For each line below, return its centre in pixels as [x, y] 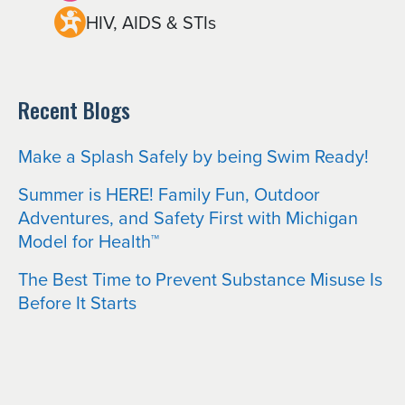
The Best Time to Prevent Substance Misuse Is [200, 279]
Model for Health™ [89, 241]
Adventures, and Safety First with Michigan [188, 218]
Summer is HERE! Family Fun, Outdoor [169, 194]
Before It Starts [77, 303]
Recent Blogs [74, 110]
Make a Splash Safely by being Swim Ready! [193, 156]
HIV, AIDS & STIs [151, 22]
